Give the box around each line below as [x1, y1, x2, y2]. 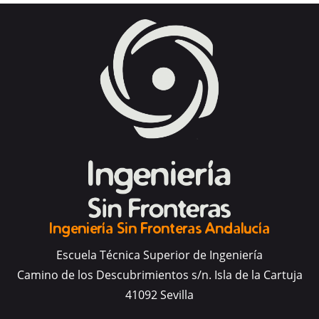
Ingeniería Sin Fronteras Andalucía [49, 219, 270, 238]
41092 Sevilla [125, 287, 194, 303]
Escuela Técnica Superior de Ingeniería [56, 247, 263, 263]
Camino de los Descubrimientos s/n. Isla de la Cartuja [16, 267, 303, 283]
